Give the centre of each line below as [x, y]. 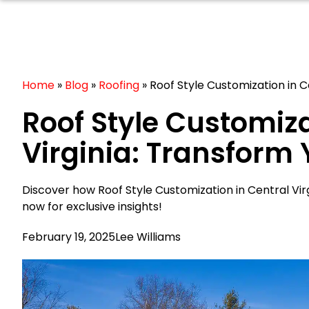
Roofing [119, 85]
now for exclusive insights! [92, 207]
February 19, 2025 [69, 237]
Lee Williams [148, 237]
